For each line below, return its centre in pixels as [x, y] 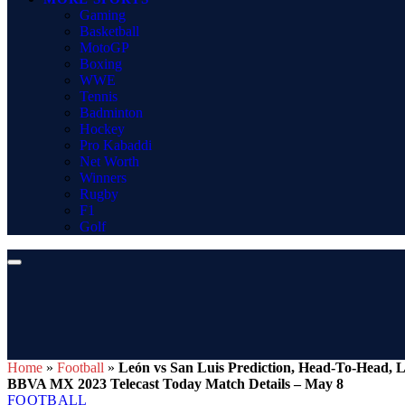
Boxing [101, 64]
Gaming [103, 15]
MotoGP [104, 47]
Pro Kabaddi [116, 145]
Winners [103, 178]
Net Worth [109, 161]
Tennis [99, 96]
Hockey [102, 129]
